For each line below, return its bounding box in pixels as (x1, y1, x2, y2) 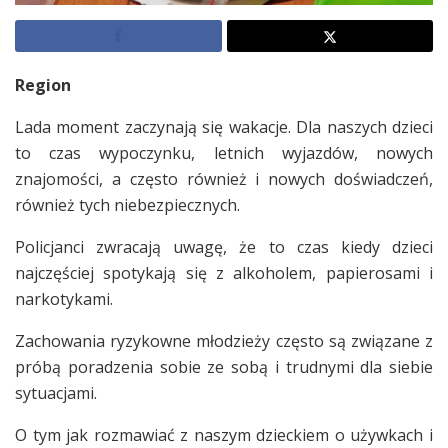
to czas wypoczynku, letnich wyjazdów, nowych (15, 141, 433, 164)
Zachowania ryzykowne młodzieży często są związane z (15, 329, 433, 352)
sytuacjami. (15, 381, 97, 404)
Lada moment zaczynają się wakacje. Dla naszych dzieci (15, 115, 433, 138)
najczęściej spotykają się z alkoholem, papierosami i (15, 261, 433, 284)
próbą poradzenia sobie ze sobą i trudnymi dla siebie (15, 355, 433, 378)
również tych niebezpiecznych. (15, 193, 240, 216)
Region (15, 73, 71, 96)
